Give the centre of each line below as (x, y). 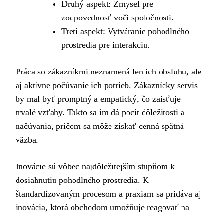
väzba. (27, 139)
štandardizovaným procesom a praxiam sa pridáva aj (108, 193)
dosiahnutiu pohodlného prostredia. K (82, 180)
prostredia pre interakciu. (106, 45)
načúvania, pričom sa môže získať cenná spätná (100, 126)
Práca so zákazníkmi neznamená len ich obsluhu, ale (109, 71)
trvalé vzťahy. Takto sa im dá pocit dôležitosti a (100, 112)
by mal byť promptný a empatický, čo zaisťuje (98, 99)
